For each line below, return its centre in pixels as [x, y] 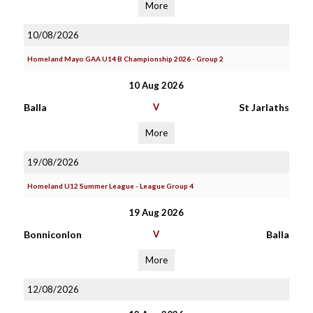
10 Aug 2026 [156, 85]
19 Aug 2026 [156, 212]
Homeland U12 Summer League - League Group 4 [110, 186]
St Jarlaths [264, 107]
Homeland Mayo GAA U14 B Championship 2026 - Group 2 [125, 59]
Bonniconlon [52, 234]
